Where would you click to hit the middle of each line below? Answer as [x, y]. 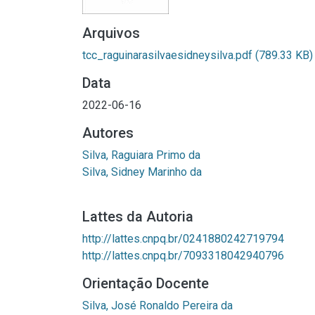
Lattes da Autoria [138, 217]
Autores [108, 133]
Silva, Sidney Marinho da [142, 172]
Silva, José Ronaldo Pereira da [157, 306]
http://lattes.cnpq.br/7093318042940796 [183, 256]
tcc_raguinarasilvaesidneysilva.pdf [169, 55]
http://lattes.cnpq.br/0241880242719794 [183, 239]
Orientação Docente [146, 283]
